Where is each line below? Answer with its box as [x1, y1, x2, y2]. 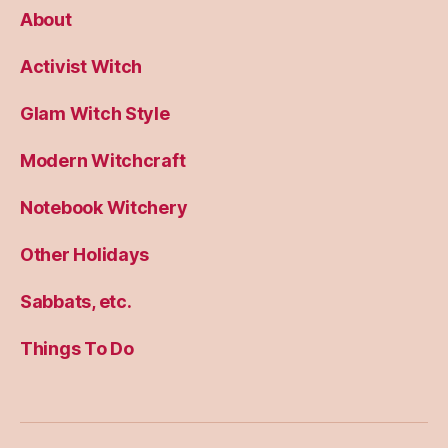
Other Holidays [20, 244, 150, 266]
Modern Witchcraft [20, 150, 186, 172]
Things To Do [20, 338, 134, 360]
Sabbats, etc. [20, 291, 132, 313]
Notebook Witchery [20, 197, 188, 219]
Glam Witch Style [20, 103, 170, 125]
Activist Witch [20, 56, 143, 78]
